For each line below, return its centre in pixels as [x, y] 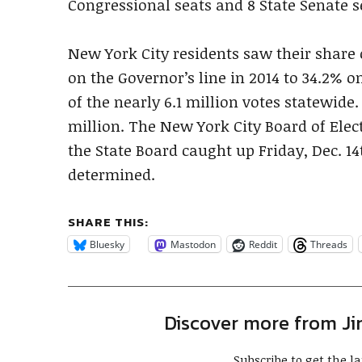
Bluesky [107, 244]
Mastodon [193, 244]
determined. [112, 175]
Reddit [263, 244]
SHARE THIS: [108, 222]
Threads [329, 244]
